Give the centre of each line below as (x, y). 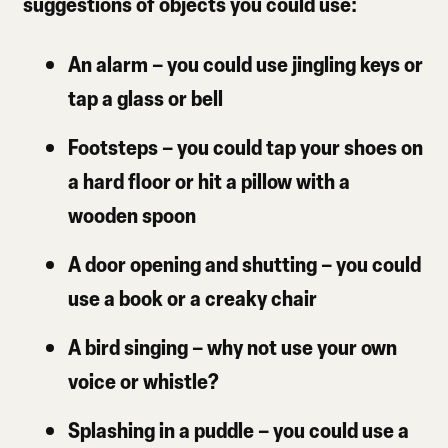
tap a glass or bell (146, 97)
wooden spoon (132, 214)
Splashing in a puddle (161, 430)
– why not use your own (293, 346)
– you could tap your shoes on (291, 146)
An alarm (108, 63)
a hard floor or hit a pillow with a (209, 180)
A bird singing (128, 346)
